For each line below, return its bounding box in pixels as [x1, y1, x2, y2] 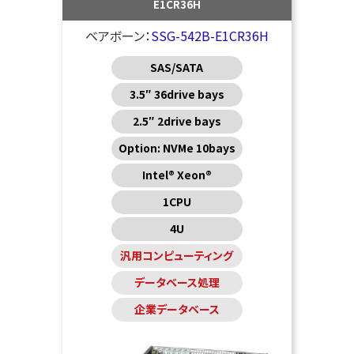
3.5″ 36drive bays [129, 86, 224, 103]
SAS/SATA [150, 59, 204, 76]
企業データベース [134, 301, 220, 318]
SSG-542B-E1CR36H [150, 26, 269, 46]
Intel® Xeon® [141, 167, 212, 183]
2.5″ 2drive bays [132, 113, 221, 130]
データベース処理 [134, 274, 220, 291]
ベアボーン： [85, 26, 151, 46]
